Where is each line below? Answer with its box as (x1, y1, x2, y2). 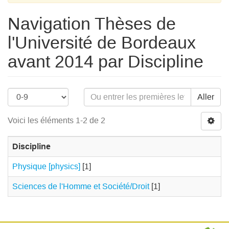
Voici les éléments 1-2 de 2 (8, 116, 105, 125)
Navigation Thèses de (8, 14, 176, 33)
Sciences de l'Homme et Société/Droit (12, 182, 149, 191)
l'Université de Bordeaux (8, 33, 196, 52)
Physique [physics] (12, 162, 80, 171)
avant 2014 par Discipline (8, 52, 203, 71)
